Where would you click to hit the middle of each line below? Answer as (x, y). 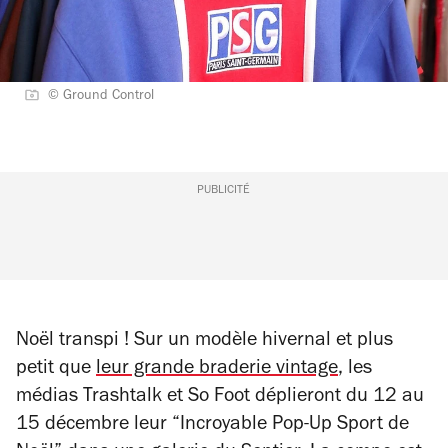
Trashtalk (122, 398)
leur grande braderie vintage (217, 370)
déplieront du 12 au (339, 398)
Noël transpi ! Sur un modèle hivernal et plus (204, 342)
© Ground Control (101, 97)
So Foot (221, 398)
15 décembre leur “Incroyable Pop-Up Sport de (212, 426)
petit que (56, 370)
